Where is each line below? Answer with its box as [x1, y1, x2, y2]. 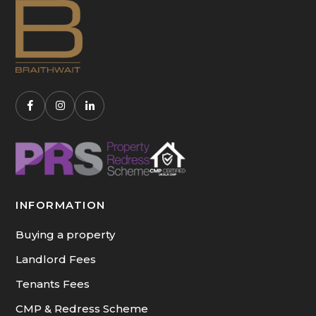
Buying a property [16, 240, 115, 254]
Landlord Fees [16, 265, 96, 279]
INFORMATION [16, 210, 106, 224]
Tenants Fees [16, 289, 90, 303]
